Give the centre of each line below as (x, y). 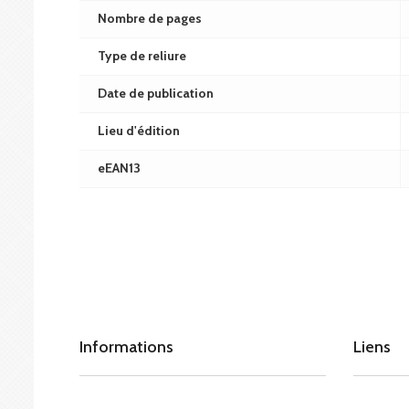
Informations (126, 347)
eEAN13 (119, 168)
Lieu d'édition (139, 131)
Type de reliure (142, 56)
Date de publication (156, 93)
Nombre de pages (150, 18)
